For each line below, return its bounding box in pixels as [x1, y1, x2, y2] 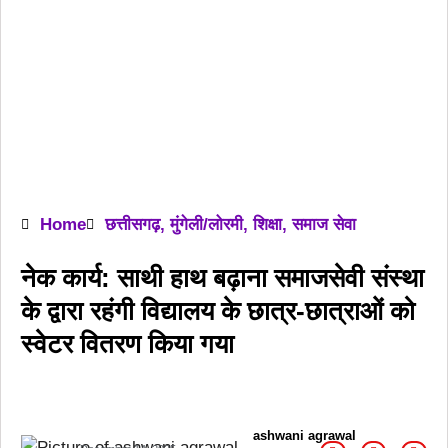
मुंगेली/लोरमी [170, 215, 243, 234]
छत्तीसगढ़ [105, 215, 160, 234]
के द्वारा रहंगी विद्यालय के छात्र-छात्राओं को [21, 296, 415, 326]
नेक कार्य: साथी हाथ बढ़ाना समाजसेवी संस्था [21, 263, 424, 293]
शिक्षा [253, 215, 282, 234]
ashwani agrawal [253, 428, 356, 443]
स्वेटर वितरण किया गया [21, 329, 234, 359]
